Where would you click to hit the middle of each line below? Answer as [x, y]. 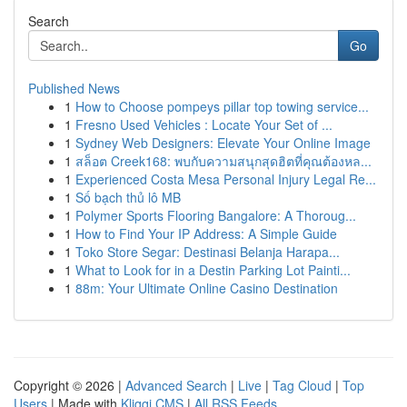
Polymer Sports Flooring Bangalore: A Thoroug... [216, 215]
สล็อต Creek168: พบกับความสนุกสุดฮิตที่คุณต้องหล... [223, 161]
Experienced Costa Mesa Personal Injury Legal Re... [226, 179]
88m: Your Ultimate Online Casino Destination [207, 288]
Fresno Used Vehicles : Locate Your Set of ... [204, 124]
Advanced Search [176, 385]
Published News [74, 88]
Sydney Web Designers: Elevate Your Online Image [223, 143]
